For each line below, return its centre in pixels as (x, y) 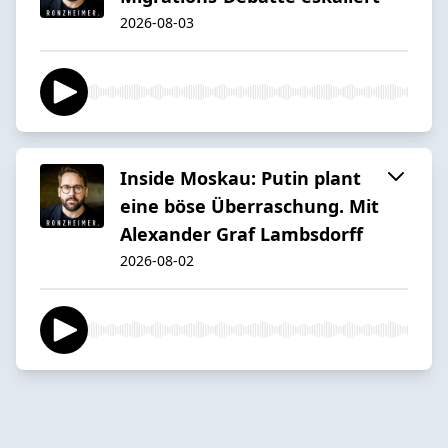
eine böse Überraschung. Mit (249, 205)
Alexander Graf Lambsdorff (241, 233)
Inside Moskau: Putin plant (240, 177)
